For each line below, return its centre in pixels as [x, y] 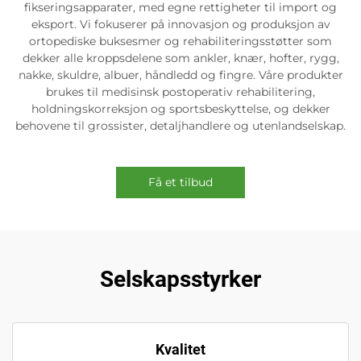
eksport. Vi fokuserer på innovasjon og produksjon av [180, 24]
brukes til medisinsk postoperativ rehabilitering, [180, 91]
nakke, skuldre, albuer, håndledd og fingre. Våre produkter [180, 75]
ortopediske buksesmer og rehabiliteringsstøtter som [180, 41]
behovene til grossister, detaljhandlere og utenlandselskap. [180, 125]
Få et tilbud [180, 182]
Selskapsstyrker [180, 279]
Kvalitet [180, 349]
